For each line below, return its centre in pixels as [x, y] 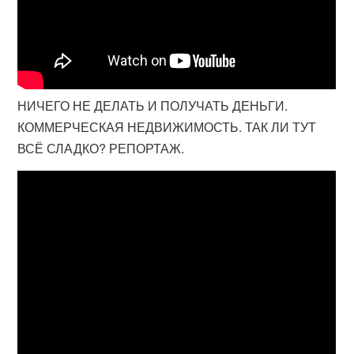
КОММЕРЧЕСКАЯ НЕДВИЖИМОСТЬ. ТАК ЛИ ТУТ [167, 127]
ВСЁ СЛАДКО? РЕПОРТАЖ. [101, 148]
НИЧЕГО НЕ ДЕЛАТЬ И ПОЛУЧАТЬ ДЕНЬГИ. [153, 105]
